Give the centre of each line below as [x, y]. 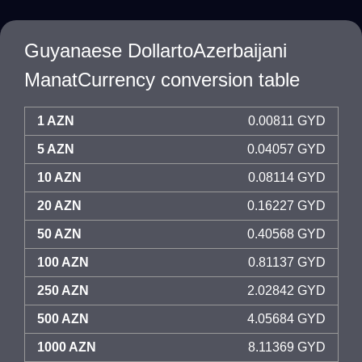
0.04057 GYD [286, 149]
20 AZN [59, 206]
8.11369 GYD [287, 347]
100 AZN [63, 262]
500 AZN [63, 319]
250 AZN [63, 290]
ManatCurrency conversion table [162, 80]
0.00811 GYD [287, 121]
